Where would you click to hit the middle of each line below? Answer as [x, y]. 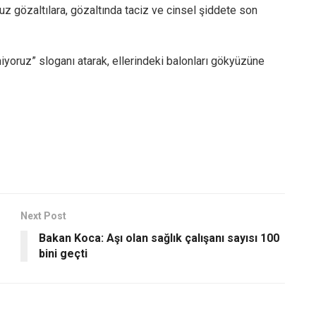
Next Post [43, 215]
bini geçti [63, 253]
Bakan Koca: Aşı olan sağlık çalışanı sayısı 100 [159, 238]
